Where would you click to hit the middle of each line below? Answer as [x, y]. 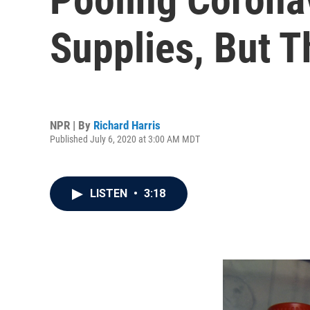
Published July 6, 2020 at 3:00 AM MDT [125, 139]
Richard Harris [127, 125]
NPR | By [72, 125]
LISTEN [110, 193]
